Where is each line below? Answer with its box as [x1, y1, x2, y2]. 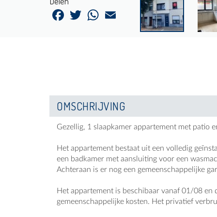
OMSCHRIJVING [57, 99, 125, 113]
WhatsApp [101, 6, 135, 16]
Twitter [83, 6, 106, 16]
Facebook [66, 6, 97, 16]
